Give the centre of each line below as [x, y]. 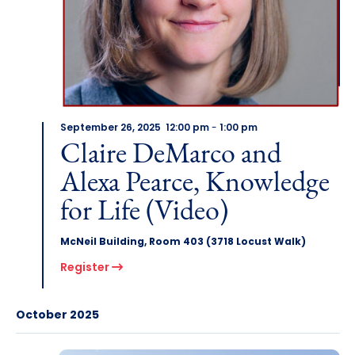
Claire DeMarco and [170, 156]
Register [86, 269]
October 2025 [57, 316]
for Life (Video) [144, 213]
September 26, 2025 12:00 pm [134, 129]
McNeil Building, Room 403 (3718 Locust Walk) [183, 243]
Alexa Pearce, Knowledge [195, 184]
